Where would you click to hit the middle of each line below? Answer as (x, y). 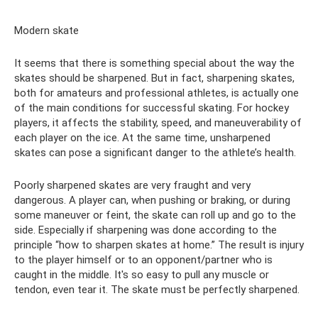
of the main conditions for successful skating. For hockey (152, 108)
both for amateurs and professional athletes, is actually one (157, 93)
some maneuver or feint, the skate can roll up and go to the (155, 215)
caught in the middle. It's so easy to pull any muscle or (142, 275)
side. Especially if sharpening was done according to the (146, 230)
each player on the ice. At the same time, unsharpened (142, 138)
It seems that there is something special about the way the (154, 64)
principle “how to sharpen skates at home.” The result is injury (159, 245)
